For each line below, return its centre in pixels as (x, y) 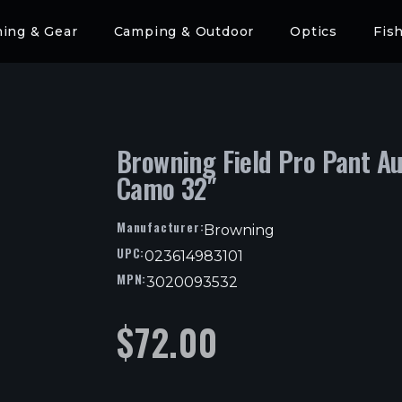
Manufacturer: (161, 227)
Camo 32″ (167, 188)
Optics (314, 31)
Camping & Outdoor (184, 31)
